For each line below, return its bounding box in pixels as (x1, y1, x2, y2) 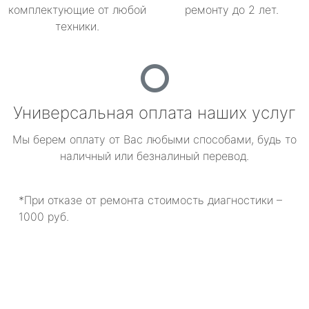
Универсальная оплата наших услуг (13, 103, 296, 123)
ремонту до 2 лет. (185, 3, 279, 17)
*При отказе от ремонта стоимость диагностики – (19, 193, 282, 207)
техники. (55, 19, 99, 33)
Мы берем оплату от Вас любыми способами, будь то (12, 132, 297, 146)
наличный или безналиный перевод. (60, 149, 249, 163)
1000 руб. (19, 210, 69, 223)
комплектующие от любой (8, 3, 146, 17)
